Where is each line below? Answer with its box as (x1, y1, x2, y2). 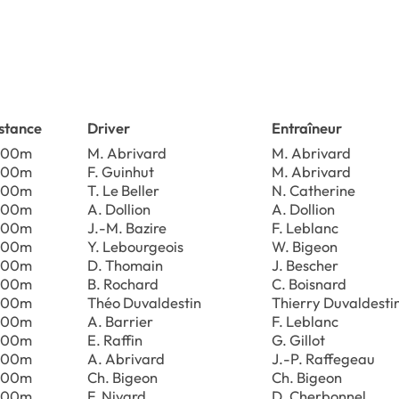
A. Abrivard (87, 348, 165, 368)
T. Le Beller (87, 180, 159, 199)
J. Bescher (272, 255, 338, 274)
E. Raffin (87, 330, 142, 349)
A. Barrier (87, 311, 153, 330)
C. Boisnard (272, 273, 346, 293)
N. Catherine (272, 180, 355, 199)
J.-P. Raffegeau (272, 348, 375, 368)
